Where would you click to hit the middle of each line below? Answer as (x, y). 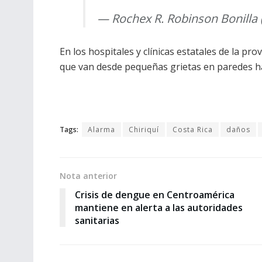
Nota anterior (88, 175)
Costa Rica (193, 129)
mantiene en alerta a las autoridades (159, 207)
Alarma (101, 129)
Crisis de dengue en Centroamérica (155, 194)
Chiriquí (144, 129)
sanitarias (97, 220)
